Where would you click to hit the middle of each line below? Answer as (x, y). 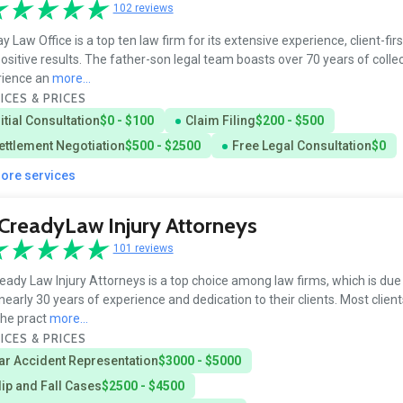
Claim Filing (220, 120)
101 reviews (143, 249)
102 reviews (143, 9)
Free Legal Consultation (301, 145)
